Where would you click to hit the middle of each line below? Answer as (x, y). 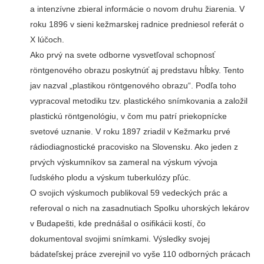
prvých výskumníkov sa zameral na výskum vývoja (123, 162)
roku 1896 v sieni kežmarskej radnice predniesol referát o (137, 24)
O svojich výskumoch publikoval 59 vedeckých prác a (128, 193)
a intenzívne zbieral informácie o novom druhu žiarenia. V (137, 9)
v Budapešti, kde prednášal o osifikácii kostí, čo (118, 224)
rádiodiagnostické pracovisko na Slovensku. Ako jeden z (134, 147)
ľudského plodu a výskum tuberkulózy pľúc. (110, 178)
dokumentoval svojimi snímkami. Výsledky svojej (120, 239)
